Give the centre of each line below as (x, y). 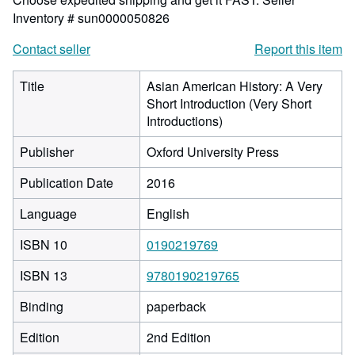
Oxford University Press (213, 152)
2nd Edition (179, 337)
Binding (42, 306)
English (168, 214)
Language (48, 214)
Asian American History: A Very (235, 86)
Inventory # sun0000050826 (91, 18)
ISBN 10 (44, 244)
